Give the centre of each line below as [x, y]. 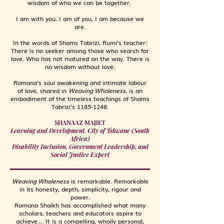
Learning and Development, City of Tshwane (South [80, 130]
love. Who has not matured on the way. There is [80, 58]
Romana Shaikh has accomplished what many [80, 205]
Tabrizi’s [64, 106]
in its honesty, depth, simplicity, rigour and [80, 189]
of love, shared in [43, 90]
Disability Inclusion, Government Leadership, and [80, 146]
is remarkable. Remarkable [108, 181]
